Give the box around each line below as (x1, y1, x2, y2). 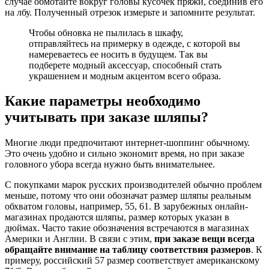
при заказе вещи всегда (154, 234, 255, 244)
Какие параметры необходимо (5, 93, 201, 109)
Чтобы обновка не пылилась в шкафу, (29, 27, 183, 38)
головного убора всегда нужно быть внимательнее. (5, 159, 215, 170)
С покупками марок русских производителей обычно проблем (5, 180, 262, 190)
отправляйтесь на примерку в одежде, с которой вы (29, 38, 240, 49)
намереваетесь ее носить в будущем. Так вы (29, 49, 208, 59)
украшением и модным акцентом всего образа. (29, 70, 221, 81)
